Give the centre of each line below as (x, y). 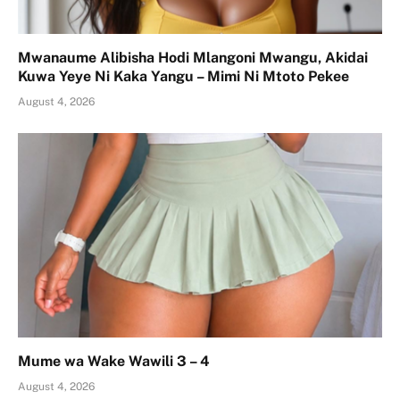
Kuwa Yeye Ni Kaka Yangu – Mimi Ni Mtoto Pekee (183, 76)
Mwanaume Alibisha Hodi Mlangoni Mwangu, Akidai (193, 57)
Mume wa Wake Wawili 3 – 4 (114, 362)
